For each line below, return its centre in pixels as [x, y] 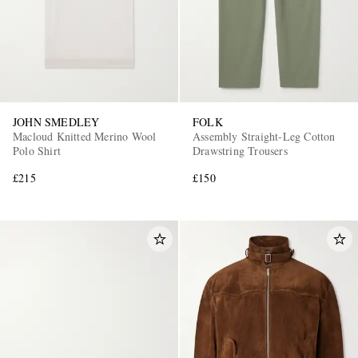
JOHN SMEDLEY [56, 122]
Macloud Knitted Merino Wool [85, 137]
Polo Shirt [37, 151]
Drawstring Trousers [240, 151]
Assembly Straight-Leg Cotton [264, 137]
